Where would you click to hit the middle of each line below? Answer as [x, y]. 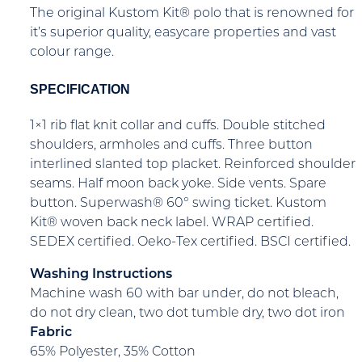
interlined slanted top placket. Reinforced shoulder [193, 164]
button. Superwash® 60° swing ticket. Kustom [178, 203]
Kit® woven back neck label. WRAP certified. [172, 223]
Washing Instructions [101, 274]
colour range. [72, 53]
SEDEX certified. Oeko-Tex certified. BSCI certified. [190, 242]
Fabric [51, 333]
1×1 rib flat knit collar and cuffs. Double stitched [178, 126]
